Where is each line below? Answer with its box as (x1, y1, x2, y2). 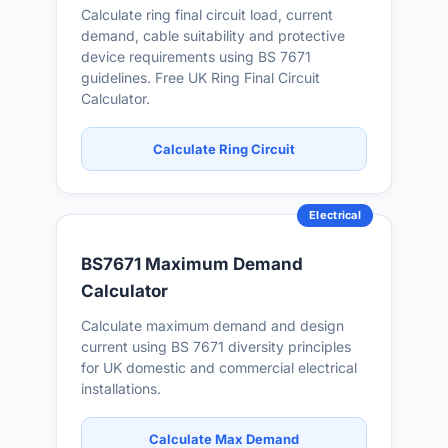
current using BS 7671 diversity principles (81, 338, 351, 355)
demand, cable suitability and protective (81, 27, 345, 44)
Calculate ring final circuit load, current (81, 6, 333, 23)
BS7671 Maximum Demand (81, 254, 303, 274)
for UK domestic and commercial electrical (81, 359, 357, 376)
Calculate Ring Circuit (153, 141, 295, 157)
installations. (81, 380, 161, 397)
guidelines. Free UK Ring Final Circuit (81, 69, 320, 86)
